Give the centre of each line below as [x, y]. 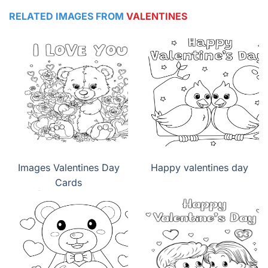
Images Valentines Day [68, 168]
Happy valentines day [200, 168]
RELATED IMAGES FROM [68, 16]
